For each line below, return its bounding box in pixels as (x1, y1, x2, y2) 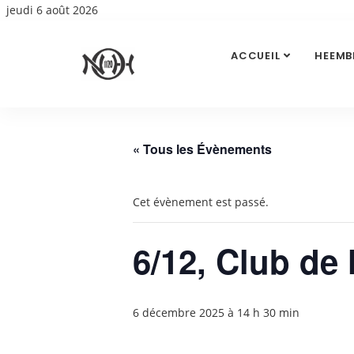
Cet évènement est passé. (133, 194, 269, 209)
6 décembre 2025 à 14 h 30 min (133, 305, 299, 320)
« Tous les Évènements (133, 140, 272, 158)
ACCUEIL (230, 48, 281, 63)
